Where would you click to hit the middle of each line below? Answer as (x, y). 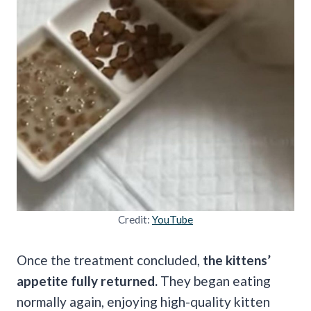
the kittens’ (237, 260)
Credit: (135, 219)
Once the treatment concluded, (110, 260)
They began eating (214, 280)
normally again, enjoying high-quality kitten (143, 301)
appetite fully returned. (87, 280)
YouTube (173, 219)
